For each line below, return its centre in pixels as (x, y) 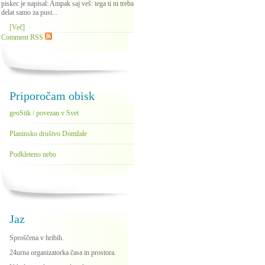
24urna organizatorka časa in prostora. (63, 253)
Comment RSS (23, 37)
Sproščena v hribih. (37, 238)
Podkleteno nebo (33, 154)
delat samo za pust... (29, 12)
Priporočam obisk (52, 96)
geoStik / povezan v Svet (44, 113)
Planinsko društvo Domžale (48, 134)
